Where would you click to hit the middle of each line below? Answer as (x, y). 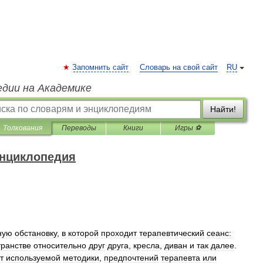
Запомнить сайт (100, 68)
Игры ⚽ (188, 128)
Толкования (23, 128)
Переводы (79, 128)
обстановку (36, 233)
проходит (119, 233)
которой (83, 233)
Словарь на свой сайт (179, 68)
